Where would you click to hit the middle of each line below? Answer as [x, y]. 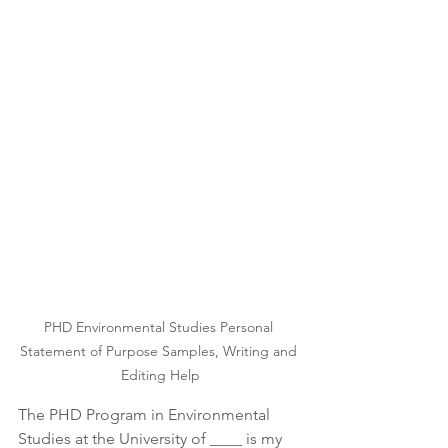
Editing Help [160, 375]
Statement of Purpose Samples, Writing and [160, 351]
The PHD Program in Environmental [146, 414]
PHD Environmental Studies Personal [160, 327]
